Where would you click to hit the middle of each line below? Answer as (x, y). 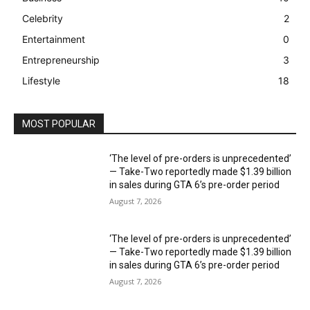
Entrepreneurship (61, 60)
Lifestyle (41, 81)
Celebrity (43, 19)
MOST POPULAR (59, 124)
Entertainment (54, 39)
